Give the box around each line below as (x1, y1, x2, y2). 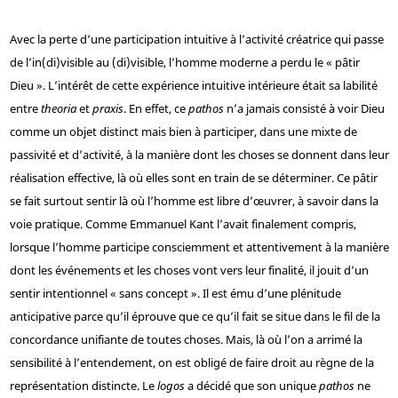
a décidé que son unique (184, 378, 319, 394)
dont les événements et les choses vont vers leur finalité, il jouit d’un (9, 262, 369, 279)
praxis (92, 100, 123, 117)
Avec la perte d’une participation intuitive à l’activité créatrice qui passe (9, 31, 384, 48)
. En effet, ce (123, 100, 188, 117)
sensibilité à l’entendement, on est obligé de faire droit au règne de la (9, 354, 374, 371)
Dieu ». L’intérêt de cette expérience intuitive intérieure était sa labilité (9, 77, 378, 94)
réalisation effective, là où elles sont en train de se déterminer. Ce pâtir (9, 170, 378, 187)
